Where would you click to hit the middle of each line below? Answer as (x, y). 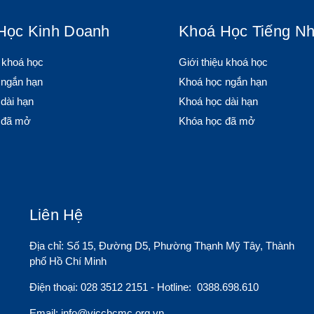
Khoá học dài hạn (218, 101)
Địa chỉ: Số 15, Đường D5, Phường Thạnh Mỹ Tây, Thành (162, 246)
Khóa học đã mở (217, 121)
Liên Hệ (56, 215)
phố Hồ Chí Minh (68, 261)
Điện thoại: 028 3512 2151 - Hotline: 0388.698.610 (144, 287)
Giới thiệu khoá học (223, 62)
